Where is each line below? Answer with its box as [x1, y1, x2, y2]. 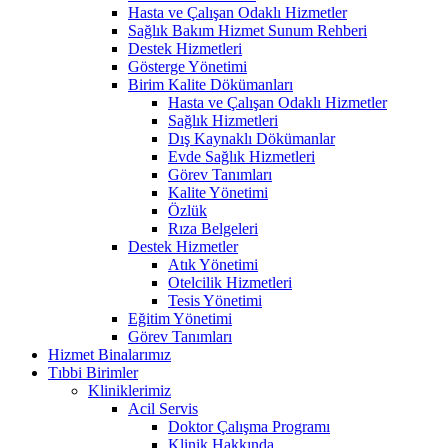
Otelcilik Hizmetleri [168, 273, 292, 291]
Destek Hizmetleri [128, 39, 242, 57]
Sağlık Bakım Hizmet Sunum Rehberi [128, 21, 367, 39]
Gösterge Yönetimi [128, 57, 247, 75]
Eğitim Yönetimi [128, 309, 232, 327]
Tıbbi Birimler [48, 363, 138, 381]
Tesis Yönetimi [168, 291, 262, 309]
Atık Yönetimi [168, 255, 258, 273]
